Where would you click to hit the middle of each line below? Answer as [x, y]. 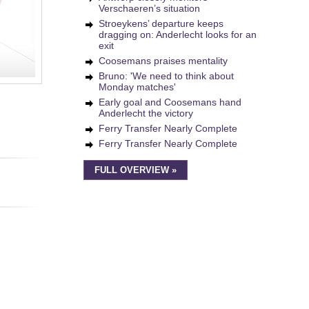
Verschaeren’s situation [149, 8]
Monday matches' [137, 87]
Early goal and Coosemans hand [170, 102]
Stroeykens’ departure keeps [161, 23]
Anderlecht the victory [146, 113]
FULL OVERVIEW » [136, 170]
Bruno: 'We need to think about [166, 76]
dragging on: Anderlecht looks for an [178, 34]
